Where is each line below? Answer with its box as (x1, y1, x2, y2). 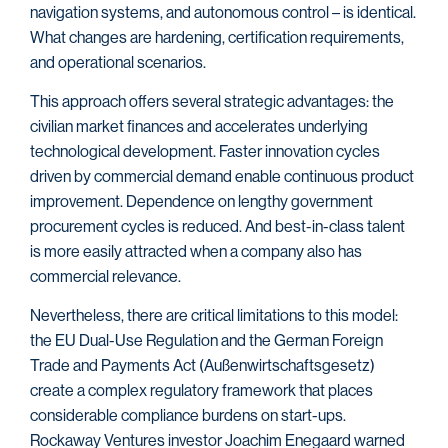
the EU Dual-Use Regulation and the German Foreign (30, 331, 383, 351)
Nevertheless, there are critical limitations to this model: (30, 306, 398, 326)
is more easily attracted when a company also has (30, 241, 362, 261)
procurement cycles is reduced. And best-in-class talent (30, 216, 405, 236)
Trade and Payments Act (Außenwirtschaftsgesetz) (30, 356, 375, 376)
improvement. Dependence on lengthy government (30, 191, 373, 211)
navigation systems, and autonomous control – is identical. (30, 2, 416, 22)
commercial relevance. (30, 266, 181, 286)
